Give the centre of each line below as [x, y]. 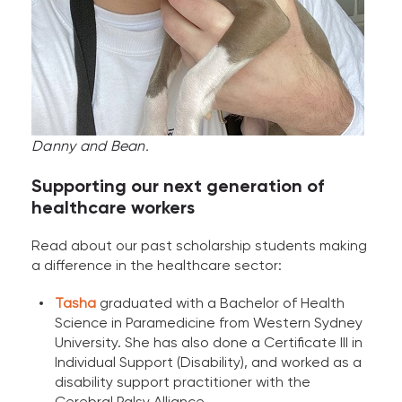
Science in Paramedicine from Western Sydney [209, 323]
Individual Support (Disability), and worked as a [208, 363]
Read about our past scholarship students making [199, 246]
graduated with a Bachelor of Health [220, 303]
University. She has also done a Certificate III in [209, 343]
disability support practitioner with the [183, 382]
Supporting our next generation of [178, 186]
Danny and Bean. [90, 146]
